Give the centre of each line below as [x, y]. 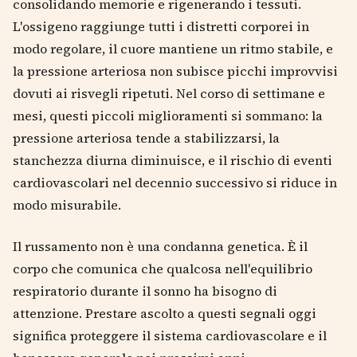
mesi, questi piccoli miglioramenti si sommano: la [168, 115]
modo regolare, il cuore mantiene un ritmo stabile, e [173, 48]
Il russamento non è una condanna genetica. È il [160, 246]
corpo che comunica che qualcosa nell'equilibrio [163, 268]
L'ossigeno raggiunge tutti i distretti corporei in [161, 26]
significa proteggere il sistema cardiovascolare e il [170, 335]
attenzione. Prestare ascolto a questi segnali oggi [165, 313]
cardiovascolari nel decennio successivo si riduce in [175, 182]
